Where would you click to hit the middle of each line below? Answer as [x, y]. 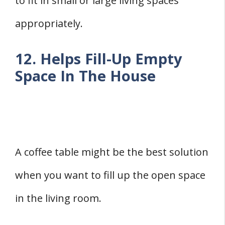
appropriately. [49, 24]
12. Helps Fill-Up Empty [99, 59]
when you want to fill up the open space [110, 175]
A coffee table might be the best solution [112, 152]
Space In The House [85, 76]
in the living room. [58, 198]
